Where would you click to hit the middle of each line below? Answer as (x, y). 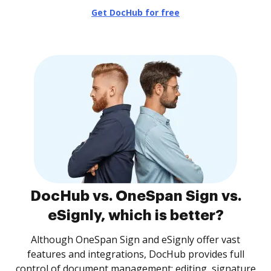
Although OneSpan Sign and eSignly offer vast (135, 240)
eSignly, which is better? (135, 215)
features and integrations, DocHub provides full (135, 254)
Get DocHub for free (135, 12)
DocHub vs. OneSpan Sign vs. (135, 196)
